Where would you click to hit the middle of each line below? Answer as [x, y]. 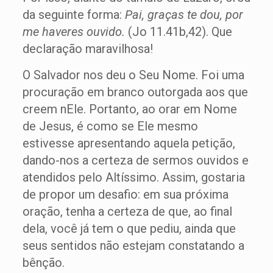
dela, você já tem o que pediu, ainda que [129, 229]
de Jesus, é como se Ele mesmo [110, 126]
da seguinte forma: [73, 15]
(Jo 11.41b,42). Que [178, 32]
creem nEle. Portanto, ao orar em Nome [129, 109]
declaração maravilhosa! [87, 49]
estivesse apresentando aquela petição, [129, 144]
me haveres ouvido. [73, 32]
